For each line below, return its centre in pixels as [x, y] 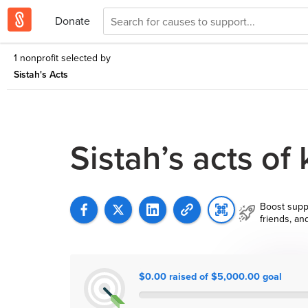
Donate [73, 21]
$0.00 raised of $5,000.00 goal [210, 276]
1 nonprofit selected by [62, 58]
